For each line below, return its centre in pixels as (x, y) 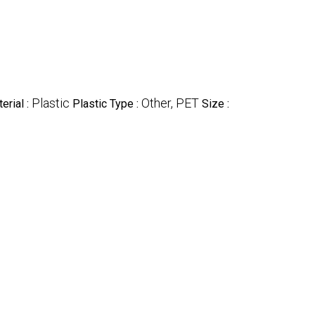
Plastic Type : (107, 103)
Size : (216, 103)
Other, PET (170, 103)
